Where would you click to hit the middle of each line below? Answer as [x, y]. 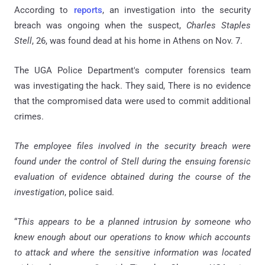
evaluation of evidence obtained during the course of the [132, 177]
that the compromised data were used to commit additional [132, 101]
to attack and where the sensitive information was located [132, 252]
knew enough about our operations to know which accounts [132, 237]
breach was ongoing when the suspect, [101, 25]
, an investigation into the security [177, 10]
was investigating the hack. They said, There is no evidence [132, 85]
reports [88, 10]
